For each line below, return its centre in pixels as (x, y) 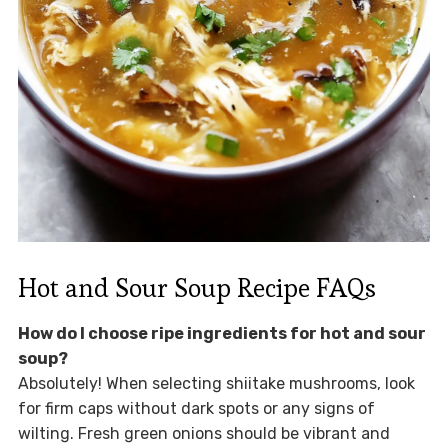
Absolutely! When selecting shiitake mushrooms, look (216, 383)
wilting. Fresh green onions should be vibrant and (203, 433)
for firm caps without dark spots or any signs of (196, 408)
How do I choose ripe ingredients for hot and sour (221, 333)
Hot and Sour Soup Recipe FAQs (196, 287)
